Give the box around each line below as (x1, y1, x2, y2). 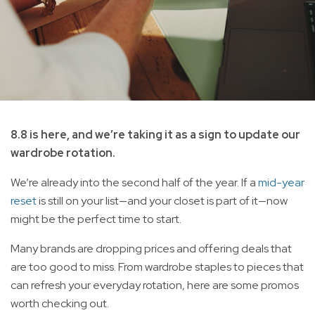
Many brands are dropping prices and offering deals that (11, 240, 292, 256)
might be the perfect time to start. (11, 211, 181, 226)
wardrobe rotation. (11, 145, 115, 160)
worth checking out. (11, 295, 109, 311)
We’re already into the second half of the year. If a (11, 174, 258, 190)
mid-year (258, 174, 304, 190)
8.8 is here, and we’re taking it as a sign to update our (11, 127, 300, 142)
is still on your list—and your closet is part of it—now (37, 193, 288, 208)
